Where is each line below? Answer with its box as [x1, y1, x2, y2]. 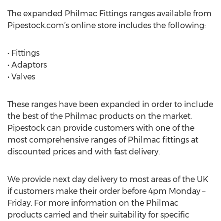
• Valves [7, 72, 35, 81]
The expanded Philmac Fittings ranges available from [7, 9, 212, 18]
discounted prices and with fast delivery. [7, 147, 160, 156]
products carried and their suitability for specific [7, 210, 189, 220]
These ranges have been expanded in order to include [7, 100, 213, 109]
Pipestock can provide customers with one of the [7, 123, 194, 133]
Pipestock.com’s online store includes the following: [7, 21, 206, 30]
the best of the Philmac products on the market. [7, 111, 192, 121]
